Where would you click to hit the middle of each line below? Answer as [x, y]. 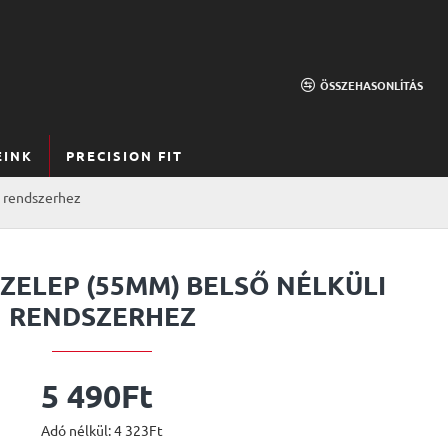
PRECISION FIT [124, 155]
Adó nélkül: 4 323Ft [102, 430]
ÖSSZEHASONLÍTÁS [371, 84]
